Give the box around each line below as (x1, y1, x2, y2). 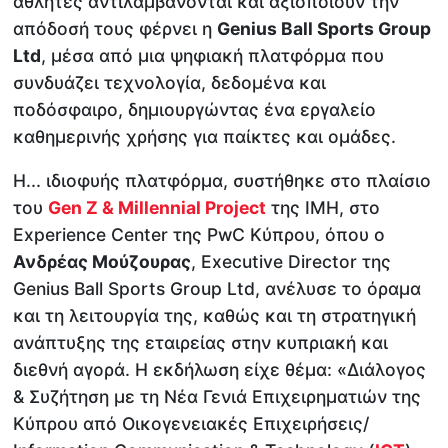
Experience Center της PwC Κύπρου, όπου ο (13, 224, 386, 246)
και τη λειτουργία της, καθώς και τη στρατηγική (13, 305, 417, 327)
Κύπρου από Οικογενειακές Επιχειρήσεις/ (13, 413, 370, 435)
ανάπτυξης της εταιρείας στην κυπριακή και (13, 332, 389, 354)
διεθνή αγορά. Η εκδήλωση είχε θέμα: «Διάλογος (13, 359, 427, 381)
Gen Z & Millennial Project (48, 197, 267, 219)
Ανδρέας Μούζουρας (13, 251, 192, 273)
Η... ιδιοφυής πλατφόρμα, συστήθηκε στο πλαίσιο (13, 170, 432, 192)
